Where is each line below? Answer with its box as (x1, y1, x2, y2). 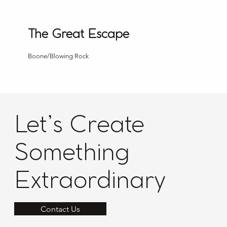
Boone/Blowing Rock (28, 52, 89, 60)
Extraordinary (14, 169, 165, 193)
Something (14, 141, 130, 165)
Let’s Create (14, 113, 144, 137)
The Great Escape (28, 28, 130, 41)
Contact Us (40, 204, 80, 214)
